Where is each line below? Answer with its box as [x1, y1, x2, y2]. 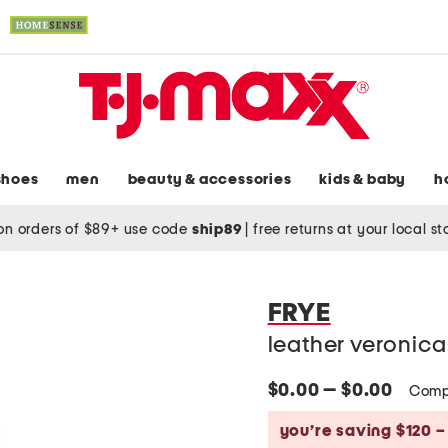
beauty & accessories [127, 172, 292, 188]
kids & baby [319, 172, 407, 188]
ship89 [191, 221, 246, 237]
